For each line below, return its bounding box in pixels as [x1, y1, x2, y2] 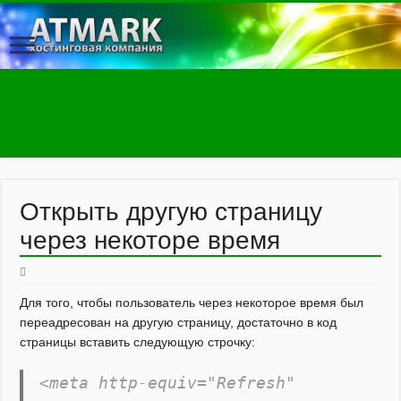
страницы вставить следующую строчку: [20, 335, 256, 349]
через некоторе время [20, 226, 281, 254]
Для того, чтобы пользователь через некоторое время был [20, 295, 364, 310]
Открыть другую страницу [20, 198, 323, 226]
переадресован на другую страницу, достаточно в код [20, 315, 337, 329]
